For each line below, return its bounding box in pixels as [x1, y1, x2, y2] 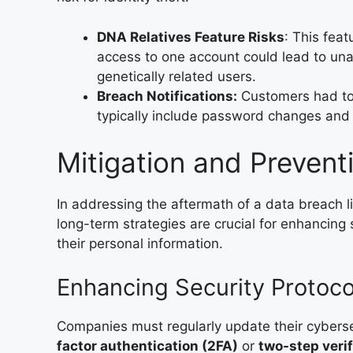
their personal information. [57, 236, 223, 251]
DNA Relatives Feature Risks [97, 28, 284, 45]
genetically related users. [97, 68, 256, 84]
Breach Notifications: [97, 87, 237, 104]
